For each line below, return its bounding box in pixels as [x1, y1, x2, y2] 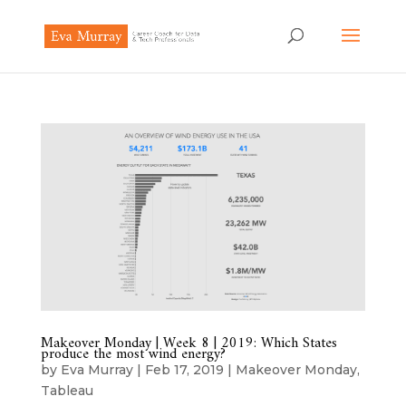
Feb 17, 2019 [144, 361, 224, 378]
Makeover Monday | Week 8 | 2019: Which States [40, 330, 337, 356]
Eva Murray [60, 361, 133, 378]
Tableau [40, 382, 93, 399]
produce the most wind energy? [40, 341, 226, 367]
